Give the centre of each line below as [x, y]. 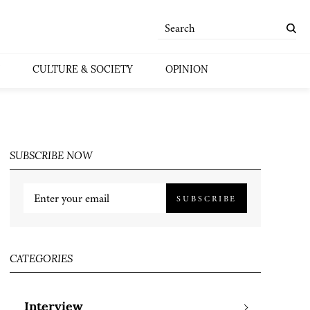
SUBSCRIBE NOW [52, 157]
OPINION [186, 70]
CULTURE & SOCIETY [82, 70]
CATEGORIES [42, 259]
